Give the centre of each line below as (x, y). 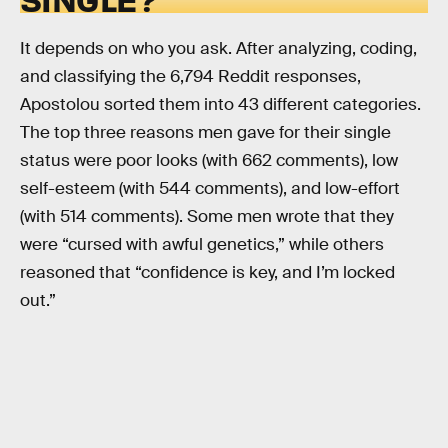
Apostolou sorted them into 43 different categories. (220, 104)
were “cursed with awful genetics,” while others (202, 244)
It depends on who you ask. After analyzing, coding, (218, 48)
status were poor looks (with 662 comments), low (209, 160)
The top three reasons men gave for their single (205, 132)
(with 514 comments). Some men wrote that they (207, 216)
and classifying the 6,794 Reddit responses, (190, 76)
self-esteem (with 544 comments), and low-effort (210, 188)
